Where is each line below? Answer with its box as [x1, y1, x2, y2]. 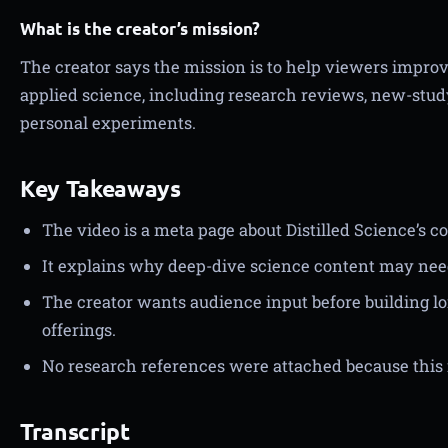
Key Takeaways [20, 174, 181, 203]
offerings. [42, 319, 116, 340]
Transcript [20, 417, 130, 446]
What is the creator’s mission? [20, 18, 260, 39]
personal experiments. [20, 112, 196, 133]
